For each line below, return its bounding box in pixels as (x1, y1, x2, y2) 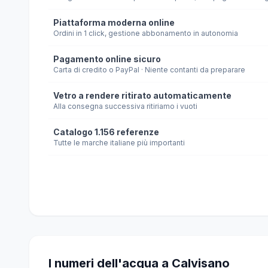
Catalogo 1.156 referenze (53, 127, 159, 137)
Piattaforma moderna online (53, 17, 175, 28)
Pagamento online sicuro (53, 54, 161, 64)
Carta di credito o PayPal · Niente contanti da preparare (53, 65, 245, 74)
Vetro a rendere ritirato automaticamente (53, 90, 232, 100)
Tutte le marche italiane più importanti (53, 138, 185, 147)
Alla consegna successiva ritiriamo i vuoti (53, 102, 197, 111)
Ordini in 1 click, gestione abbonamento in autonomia (53, 29, 238, 38)
